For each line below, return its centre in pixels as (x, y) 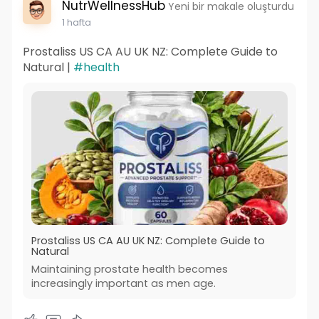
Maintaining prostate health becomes (129, 269)
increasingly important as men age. (123, 283)
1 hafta (76, 23)
